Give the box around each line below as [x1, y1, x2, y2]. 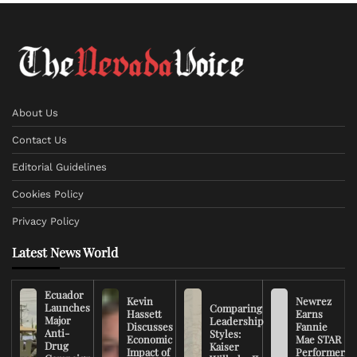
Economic [126, 332, 172, 347]
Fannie [295, 320, 328, 334]
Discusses [126, 320, 173, 334]
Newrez [295, 294, 331, 308]
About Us [12, 107, 58, 120]
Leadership [210, 314, 264, 328]
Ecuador [44, 288, 84, 302]
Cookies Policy [12, 188, 84, 201]
